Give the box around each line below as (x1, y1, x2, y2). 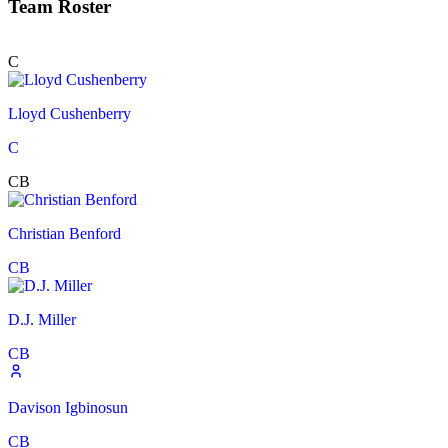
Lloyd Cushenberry (8, 105, 131, 123)
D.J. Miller (8, 311, 76, 329)
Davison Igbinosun (8, 399, 128, 417)
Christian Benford (8, 225, 121, 243)
